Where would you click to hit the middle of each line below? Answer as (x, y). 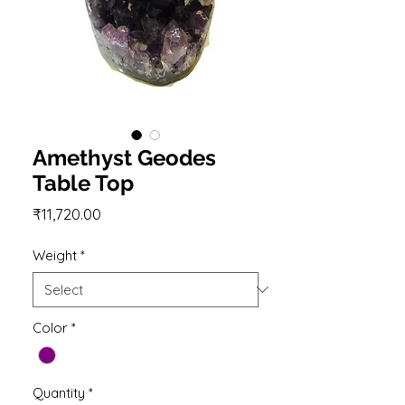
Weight (55, 255)
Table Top (83, 183)
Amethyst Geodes (124, 157)
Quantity (59, 393)
